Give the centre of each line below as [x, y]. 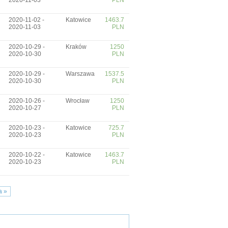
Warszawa [80, 74]
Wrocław [78, 101]
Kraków [76, 47]
